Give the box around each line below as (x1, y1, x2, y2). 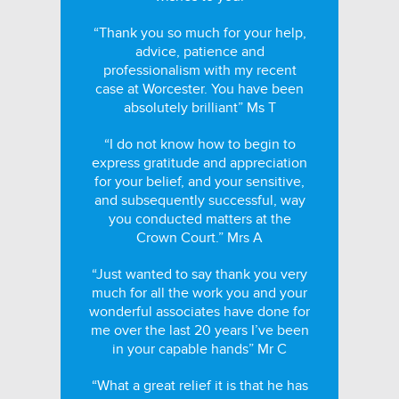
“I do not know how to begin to (103, 135, 296, 153)
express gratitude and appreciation (92, 154, 307, 172)
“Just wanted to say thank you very (92, 265, 307, 283)
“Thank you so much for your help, (93, 24, 306, 42)
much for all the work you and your (92, 284, 307, 302)
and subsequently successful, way (94, 191, 305, 209)
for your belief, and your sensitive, (94, 173, 305, 191)
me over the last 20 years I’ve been (90, 322, 309, 339)
